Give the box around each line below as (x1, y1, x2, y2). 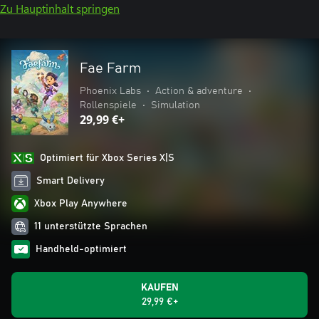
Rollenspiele (80, 100, 137, 110)
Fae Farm (80, 61, 141, 75)
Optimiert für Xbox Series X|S (40, 153, 174, 163)
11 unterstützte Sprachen (34, 221, 147, 231)
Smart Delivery (36, 176, 105, 186)
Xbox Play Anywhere (34, 199, 127, 209)
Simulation (151, 100, 200, 110)
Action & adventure (155, 86, 243, 96)
